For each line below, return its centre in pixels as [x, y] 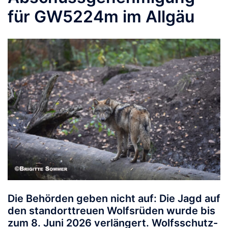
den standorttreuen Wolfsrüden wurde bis [111, 210]
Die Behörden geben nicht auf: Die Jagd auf [114, 198]
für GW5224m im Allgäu [101, 17]
